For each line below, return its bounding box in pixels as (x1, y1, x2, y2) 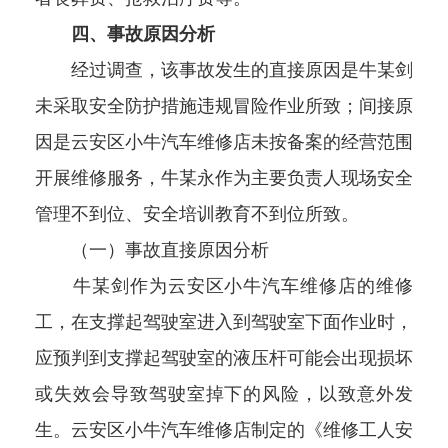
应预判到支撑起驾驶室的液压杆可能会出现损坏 (35, 348, 413, 369)
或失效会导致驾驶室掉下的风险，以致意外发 (35, 384, 413, 405)
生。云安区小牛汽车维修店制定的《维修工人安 (35, 420, 413, 441)
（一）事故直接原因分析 (35, 240, 269, 261)
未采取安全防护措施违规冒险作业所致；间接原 (35, 96, 413, 117)
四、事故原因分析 (71, 24, 215, 45)
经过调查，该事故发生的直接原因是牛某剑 (35, 60, 413, 81)
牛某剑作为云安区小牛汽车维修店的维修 (35, 276, 413, 297)
